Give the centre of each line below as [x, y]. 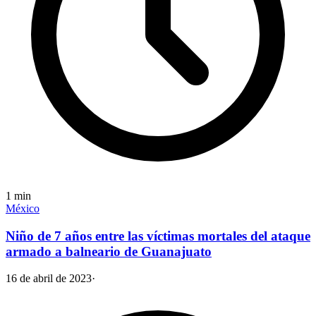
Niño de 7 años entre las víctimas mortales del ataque [158, 236]
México [23, 208]
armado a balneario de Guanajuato [109, 251]
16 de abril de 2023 [49, 279]
